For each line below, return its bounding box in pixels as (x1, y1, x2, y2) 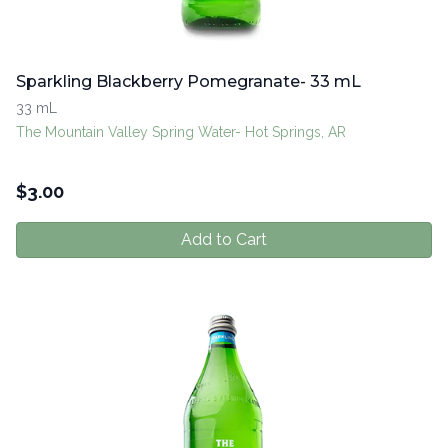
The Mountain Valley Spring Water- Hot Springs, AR (16, 124, 346, 141)
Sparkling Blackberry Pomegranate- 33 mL (16, 72, 361, 92)
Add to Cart (181, 230, 267, 250)
